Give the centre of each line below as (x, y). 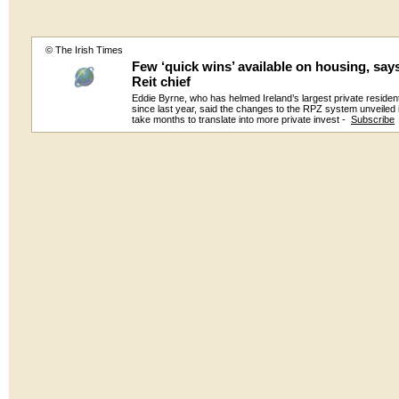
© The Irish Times (84, 50)
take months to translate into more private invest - (241, 119)
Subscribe (373, 119)
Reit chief (161, 81)
